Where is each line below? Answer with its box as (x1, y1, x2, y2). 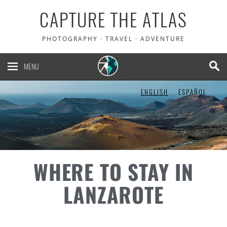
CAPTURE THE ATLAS (40, 8, 187, 32)
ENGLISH (141, 88, 168, 97)
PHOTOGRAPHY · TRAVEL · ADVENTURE (42, 34, 185, 43)
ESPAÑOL (178, 88, 207, 97)
